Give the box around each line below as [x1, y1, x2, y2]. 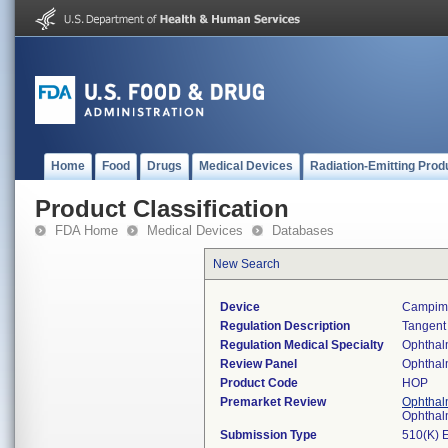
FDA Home [55, 223, 118, 238]
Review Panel [220, 357, 297, 371]
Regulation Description [220, 319, 350, 333]
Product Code [220, 376, 298, 390]
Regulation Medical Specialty [220, 338, 384, 352]
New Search [213, 257, 280, 271]
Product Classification [35, 195, 289, 222]
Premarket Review [220, 395, 326, 409]
